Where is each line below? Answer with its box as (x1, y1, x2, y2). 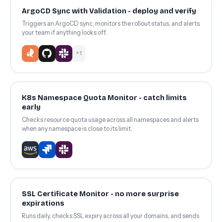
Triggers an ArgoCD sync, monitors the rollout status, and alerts (21, 19, 200, 27)
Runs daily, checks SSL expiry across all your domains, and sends (21, 212, 199, 220)
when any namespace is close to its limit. (21, 124, 132, 132)
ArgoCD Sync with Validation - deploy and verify (21, 6, 196, 15)
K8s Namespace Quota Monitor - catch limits (21, 93, 187, 102)
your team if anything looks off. (21, 28, 107, 36)
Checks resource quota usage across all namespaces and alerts (21, 115, 199, 123)
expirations (21, 199, 64, 208)
